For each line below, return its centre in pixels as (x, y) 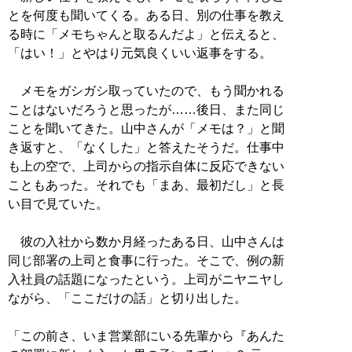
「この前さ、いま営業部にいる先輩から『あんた (146, 335)
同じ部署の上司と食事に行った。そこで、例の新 (146, 260)
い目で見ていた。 (58, 203)
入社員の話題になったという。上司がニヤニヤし (146, 279)
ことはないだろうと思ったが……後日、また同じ (146, 109)
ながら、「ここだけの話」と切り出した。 (127, 298)
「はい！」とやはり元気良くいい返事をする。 (140, 53)
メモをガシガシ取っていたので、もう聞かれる (146, 90)
